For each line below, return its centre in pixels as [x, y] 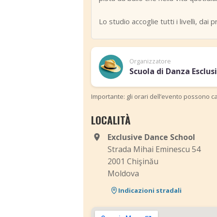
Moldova [123, 173]
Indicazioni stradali [150, 190]
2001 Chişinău [133, 161]
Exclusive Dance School [151, 137]
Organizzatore [150, 61]
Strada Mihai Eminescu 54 [154, 149]
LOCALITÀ [111, 120]
